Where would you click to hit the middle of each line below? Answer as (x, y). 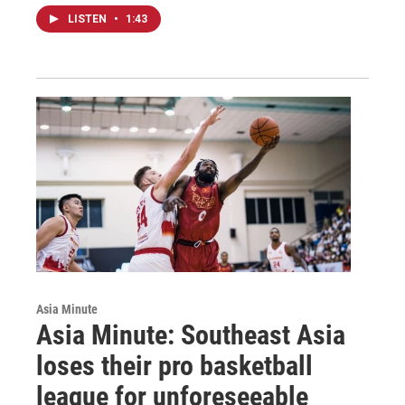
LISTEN (89, 19)
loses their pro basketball (174, 366)
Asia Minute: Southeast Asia (191, 335)
